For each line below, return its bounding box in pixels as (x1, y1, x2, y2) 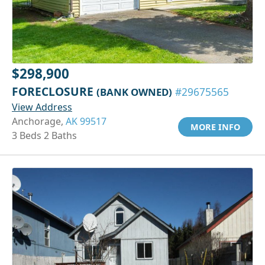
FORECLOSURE (12, 83, 96, 99)
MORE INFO (190, 121, 240, 132)
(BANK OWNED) (96, 85, 172, 99)
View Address (12, 100, 72, 114)
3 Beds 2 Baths (12, 128, 77, 142)
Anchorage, (12, 114, 66, 128)
